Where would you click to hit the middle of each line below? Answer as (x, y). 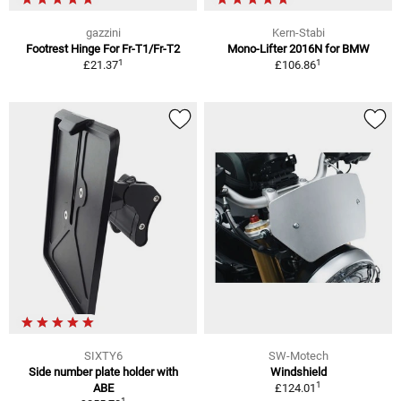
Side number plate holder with (103, 372)
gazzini (103, 33)
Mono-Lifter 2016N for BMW (298, 49)
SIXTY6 (103, 356)
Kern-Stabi (298, 33)
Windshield (298, 372)
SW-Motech (298, 356)
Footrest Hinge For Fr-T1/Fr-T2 (103, 49)
